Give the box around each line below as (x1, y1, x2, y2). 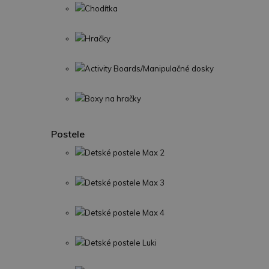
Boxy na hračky (85, 94, 141, 103)
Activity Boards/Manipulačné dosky (85, 64, 214, 73)
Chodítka (85, 4, 118, 13)
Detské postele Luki (85, 238, 157, 247)
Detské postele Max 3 (85, 178, 165, 187)
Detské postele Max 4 (85, 208, 165, 217)
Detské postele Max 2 (85, 148, 165, 157)
